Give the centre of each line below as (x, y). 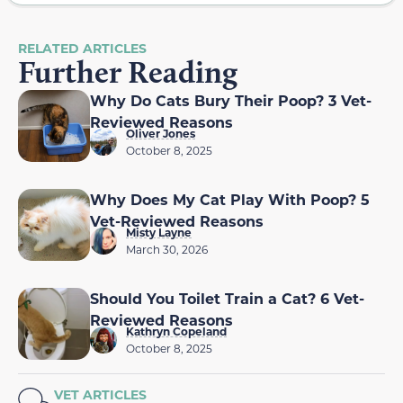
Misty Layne (159, 232)
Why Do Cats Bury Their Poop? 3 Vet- (231, 100)
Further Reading (128, 72)
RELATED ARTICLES (82, 48)
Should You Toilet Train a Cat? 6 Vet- (227, 298)
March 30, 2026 (167, 249)
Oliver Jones (161, 133)
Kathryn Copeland (176, 331)
